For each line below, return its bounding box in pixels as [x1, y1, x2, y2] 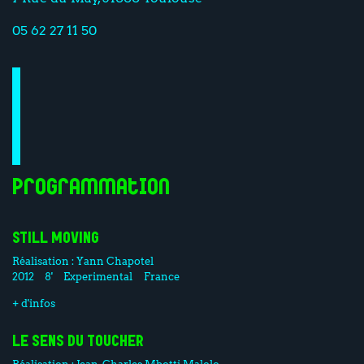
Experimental [63, 270, 133, 284]
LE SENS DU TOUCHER [12, 333, 144, 350]
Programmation [12, 176, 170, 200]
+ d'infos [12, 296, 55, 310]
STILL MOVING [12, 230, 99, 247]
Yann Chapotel [76, 254, 154, 268]
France [143, 270, 180, 284]
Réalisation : [12, 254, 76, 268]
